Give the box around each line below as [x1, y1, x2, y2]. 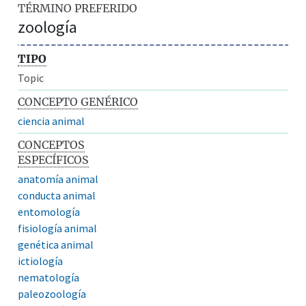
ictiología [18, 253, 64, 268]
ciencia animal [18, 113, 85, 128]
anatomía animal [18, 171, 99, 186]
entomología [18, 204, 81, 219]
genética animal [18, 237, 94, 251]
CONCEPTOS [18, 137, 85, 152]
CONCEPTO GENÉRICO [18, 94, 139, 109]
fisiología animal [18, 221, 98, 235]
